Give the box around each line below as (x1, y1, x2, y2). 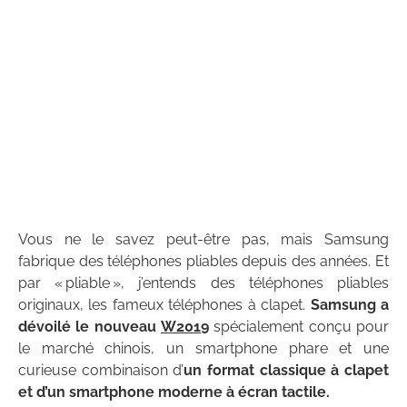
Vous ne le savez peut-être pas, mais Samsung (18, 230, 389, 248)
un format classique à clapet (184, 361, 390, 379)
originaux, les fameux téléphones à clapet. (18, 295, 311, 313)
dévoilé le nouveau (18, 317, 161, 335)
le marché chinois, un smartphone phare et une (18, 339, 389, 357)
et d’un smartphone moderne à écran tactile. (18, 382, 330, 401)
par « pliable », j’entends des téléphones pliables (18, 273, 389, 292)
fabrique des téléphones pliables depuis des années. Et (18, 252, 389, 270)
